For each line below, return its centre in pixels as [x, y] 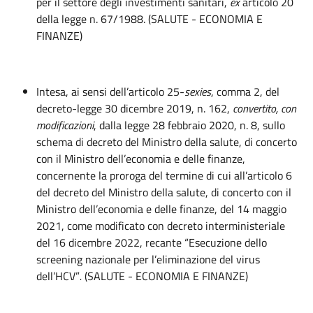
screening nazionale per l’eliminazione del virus [148, 259]
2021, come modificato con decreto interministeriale [161, 226]
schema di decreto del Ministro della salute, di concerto [167, 142]
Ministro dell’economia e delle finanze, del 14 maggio [161, 209]
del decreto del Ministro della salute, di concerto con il [164, 192]
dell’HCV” [58, 276]
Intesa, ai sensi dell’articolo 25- [110, 92]
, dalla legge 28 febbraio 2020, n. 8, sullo [189, 125]
